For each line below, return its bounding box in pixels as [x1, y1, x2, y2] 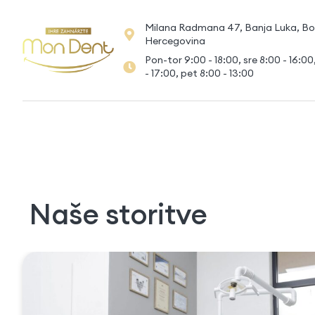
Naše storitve [29, 196, 207, 232]
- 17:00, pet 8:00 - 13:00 [144, 66, 254, 79]
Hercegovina [144, 34, 205, 47]
